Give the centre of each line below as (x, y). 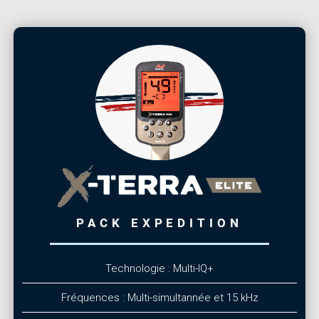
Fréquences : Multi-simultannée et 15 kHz (159, 298)
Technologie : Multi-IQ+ (159, 269)
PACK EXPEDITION (159, 223)
